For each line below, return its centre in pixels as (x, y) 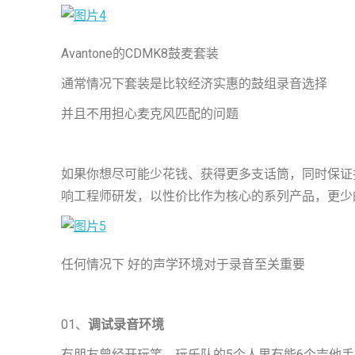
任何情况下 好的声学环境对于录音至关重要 (183, 264)
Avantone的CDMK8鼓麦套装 (140, 53)
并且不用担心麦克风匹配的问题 (150, 114)
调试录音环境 (126, 324)
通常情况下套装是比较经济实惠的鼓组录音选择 (194, 84)
